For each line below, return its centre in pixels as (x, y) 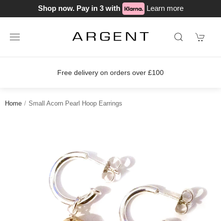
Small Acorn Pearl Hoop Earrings (75, 103)
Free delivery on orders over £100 (92, 73)
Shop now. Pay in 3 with (80, 8)
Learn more (165, 8)
